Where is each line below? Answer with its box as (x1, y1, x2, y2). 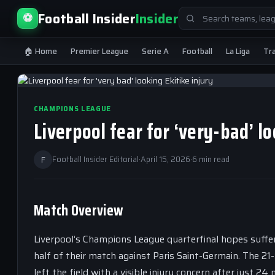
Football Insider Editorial (52, 153, 139, 165)
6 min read (192, 153, 230, 165)
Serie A (142, 44, 169, 58)
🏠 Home (24, 44, 57, 58)
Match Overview (34, 199, 123, 222)
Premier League (71, 44, 128, 58)
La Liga (226, 44, 250, 58)
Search (177, 6, 205, 19)
